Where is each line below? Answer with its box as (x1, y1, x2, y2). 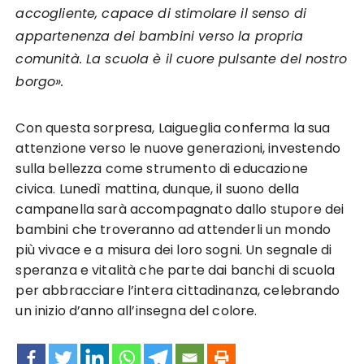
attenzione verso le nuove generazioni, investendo (15, 139, 340, 158)
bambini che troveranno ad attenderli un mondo (15, 220, 331, 239)
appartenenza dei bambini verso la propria (15, 27, 304, 45)
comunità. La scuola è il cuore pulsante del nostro (15, 50, 347, 68)
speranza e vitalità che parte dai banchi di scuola (15, 261, 335, 279)
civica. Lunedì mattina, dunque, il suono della (15, 180, 300, 198)
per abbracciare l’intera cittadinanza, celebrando (15, 281, 340, 300)
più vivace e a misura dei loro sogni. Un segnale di (15, 240, 332, 259)
